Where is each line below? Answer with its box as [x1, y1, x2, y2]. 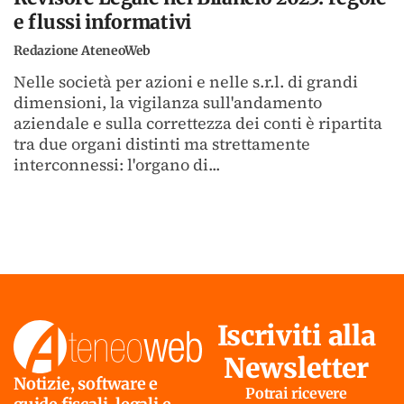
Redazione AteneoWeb [14, 42, 151, 60]
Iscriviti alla [216, 318, 376, 353]
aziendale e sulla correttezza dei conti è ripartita [14, 112, 382, 135]
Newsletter [224, 351, 369, 386]
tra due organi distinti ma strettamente [14, 133, 310, 156]
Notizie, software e [14, 373, 159, 395]
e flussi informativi [14, 10, 191, 35]
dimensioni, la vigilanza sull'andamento [14, 91, 322, 115]
